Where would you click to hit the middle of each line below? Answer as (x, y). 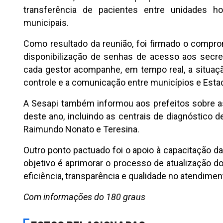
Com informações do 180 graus (84, 197)
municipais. (46, 22)
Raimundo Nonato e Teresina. (81, 129)
